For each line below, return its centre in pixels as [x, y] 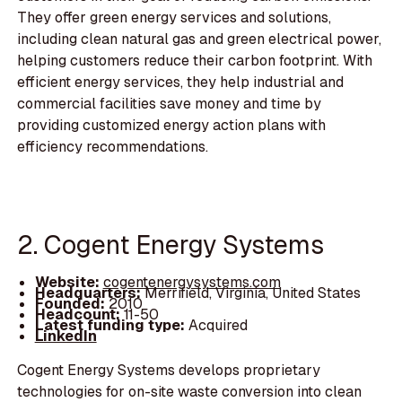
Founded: [70, 304]
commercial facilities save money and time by [170, 103]
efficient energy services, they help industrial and [181, 82]
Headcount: [77, 315]
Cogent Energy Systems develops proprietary [169, 371]
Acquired [216, 326]
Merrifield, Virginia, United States [252, 293]
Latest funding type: [109, 326]
